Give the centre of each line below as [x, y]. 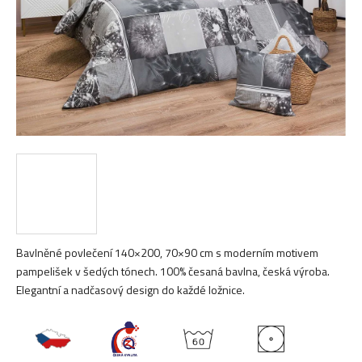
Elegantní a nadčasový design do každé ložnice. [130, 290]
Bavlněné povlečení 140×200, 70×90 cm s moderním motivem [167, 253]
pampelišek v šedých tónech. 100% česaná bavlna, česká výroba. [173, 271]
